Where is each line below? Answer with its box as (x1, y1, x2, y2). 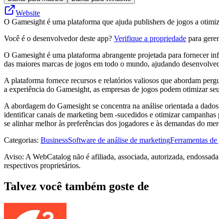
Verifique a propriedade (114, 34, 186, 43)
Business (41, 135, 68, 144)
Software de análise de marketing (68, 135, 170, 144)
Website (16, 8, 40, 17)
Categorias (4, 135, 37, 144)
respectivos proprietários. (4, 161, 81, 170)
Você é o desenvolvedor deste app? (4, 34, 114, 43)
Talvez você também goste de (4, 179, 149, 193)
